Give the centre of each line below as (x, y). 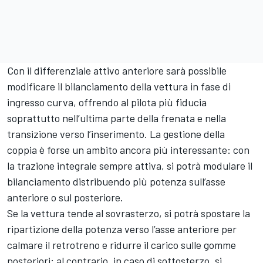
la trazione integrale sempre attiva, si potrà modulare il (130, 165)
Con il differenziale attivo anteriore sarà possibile (117, 70)
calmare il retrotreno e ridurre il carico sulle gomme (122, 245)
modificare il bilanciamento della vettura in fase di (119, 86)
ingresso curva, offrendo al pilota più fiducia (107, 102)
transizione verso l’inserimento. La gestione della (116, 134)
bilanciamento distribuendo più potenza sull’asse (116, 181)
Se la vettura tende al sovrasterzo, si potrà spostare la (129, 213)
